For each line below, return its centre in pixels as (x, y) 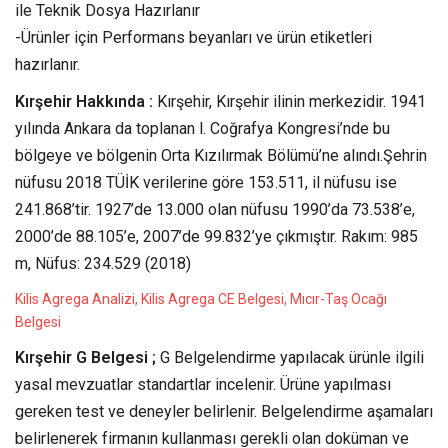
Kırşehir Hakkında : (84, 101)
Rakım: (366, 236)
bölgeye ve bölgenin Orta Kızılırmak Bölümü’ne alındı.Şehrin (221, 155)
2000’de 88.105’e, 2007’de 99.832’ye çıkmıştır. (178, 236)
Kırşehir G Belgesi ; (87, 357)
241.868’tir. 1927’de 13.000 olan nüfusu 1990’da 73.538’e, (215, 209)
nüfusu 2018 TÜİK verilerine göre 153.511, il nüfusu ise (206, 182)
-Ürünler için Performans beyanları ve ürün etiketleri (193, 37)
